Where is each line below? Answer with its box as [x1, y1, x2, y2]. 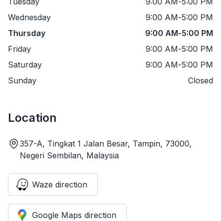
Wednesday [8, 12, 51, 22]
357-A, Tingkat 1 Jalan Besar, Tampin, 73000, [20, 138, 192, 148]
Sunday [8, 75, 37, 85]
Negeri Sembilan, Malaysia [20, 150, 119, 160]
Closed [188, 75, 213, 85]
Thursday [8, 28, 45, 38]
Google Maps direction [32, 210, 116, 220]
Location [8, 110, 57, 125]
